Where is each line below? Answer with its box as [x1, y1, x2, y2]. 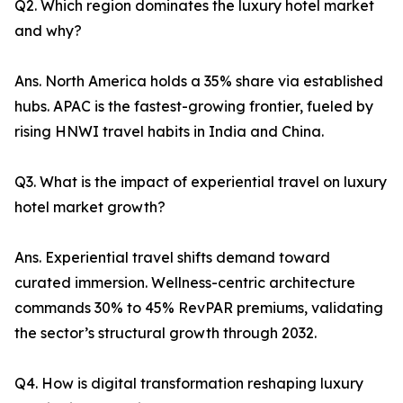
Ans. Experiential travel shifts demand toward [14, 248, 330, 267]
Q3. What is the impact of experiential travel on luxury [14, 173, 387, 192]
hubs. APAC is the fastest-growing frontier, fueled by [14, 97, 373, 116]
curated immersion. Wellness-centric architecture [14, 273, 355, 292]
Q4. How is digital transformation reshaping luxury [14, 374, 363, 393]
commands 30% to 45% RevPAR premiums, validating [14, 299, 383, 318]
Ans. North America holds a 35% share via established [14, 72, 383, 91]
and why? [14, 22, 82, 40]
